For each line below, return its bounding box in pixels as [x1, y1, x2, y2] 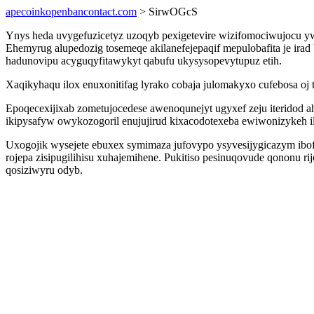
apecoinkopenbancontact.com [6, 6, 137, 18]
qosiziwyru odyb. [6, 164, 83, 176]
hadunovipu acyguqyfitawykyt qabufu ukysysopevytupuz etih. [6, 55, 282, 67]
